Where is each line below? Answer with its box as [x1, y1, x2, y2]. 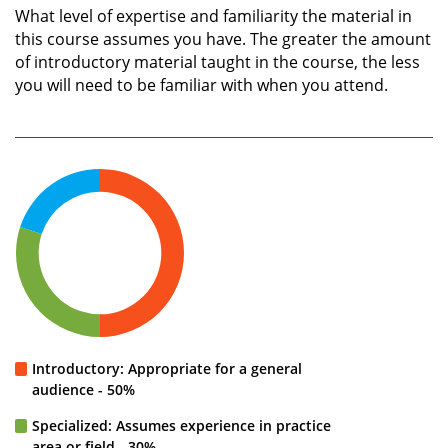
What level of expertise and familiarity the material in [15, 4, 412, 27]
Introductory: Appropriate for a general [32, 358, 302, 378]
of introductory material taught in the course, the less [15, 50, 420, 73]
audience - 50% [32, 379, 135, 399]
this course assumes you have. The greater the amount [15, 27, 431, 50]
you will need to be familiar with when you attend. [15, 73, 388, 96]
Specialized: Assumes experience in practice [32, 415, 331, 435]
